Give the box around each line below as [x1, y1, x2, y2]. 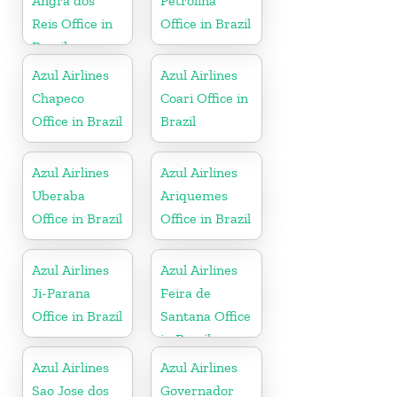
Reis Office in [32, 14, 113, 32]
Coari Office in [160, 89, 249, 106]
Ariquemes [160, 186, 229, 204]
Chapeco [32, 89, 84, 106]
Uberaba [32, 186, 85, 204]
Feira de [160, 284, 212, 301]
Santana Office [160, 307, 252, 324]
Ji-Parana [32, 284, 90, 301]
